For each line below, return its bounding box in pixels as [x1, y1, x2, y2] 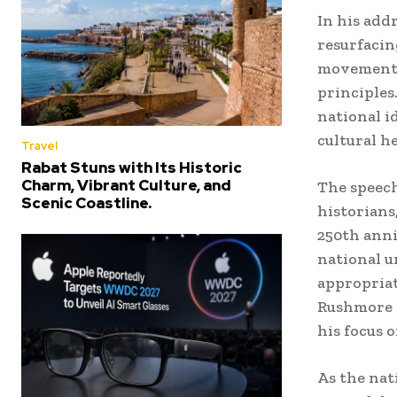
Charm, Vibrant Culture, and [21, 175, 231, 195]
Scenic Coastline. [21, 192, 152, 213]
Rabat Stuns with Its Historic [21, 157, 242, 177]
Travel [21, 137, 58, 153]
